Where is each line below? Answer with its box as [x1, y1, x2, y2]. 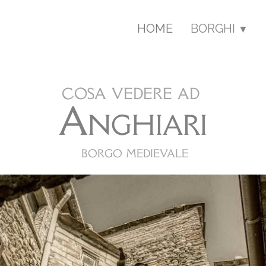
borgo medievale [78, 141, 188, 161]
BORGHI [191, 21, 238, 36]
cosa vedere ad [61, 78, 205, 105]
